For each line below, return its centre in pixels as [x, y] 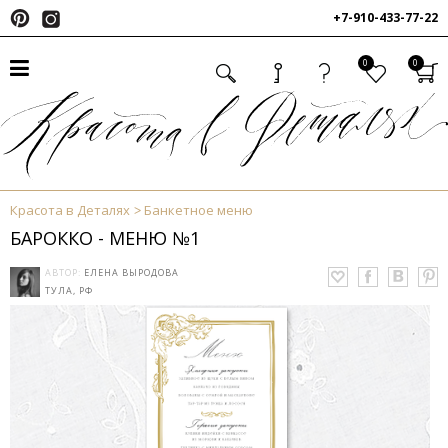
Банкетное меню [198, 210]
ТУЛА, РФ [69, 291]
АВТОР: [64, 273]
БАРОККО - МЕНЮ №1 [105, 238]
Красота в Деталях [70, 210]
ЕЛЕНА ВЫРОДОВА [131, 273]
